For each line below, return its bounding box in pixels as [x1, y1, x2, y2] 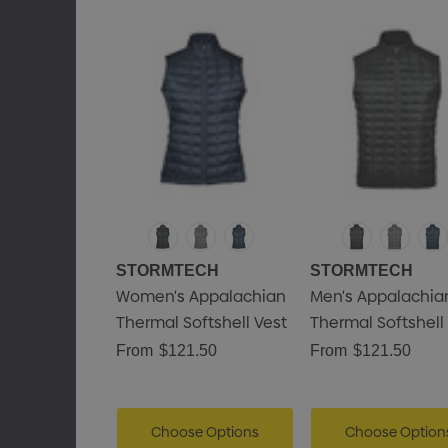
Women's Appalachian [115, 285, 286, 308]
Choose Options [150, 422, 259, 442]
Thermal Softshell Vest [115, 311, 287, 334]
